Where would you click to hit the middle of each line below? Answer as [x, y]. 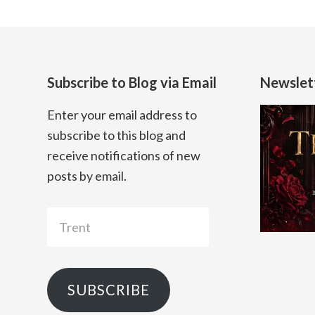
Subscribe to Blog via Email [132, 82]
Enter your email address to [122, 114]
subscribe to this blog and [117, 135]
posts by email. [87, 175]
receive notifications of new [124, 155]
